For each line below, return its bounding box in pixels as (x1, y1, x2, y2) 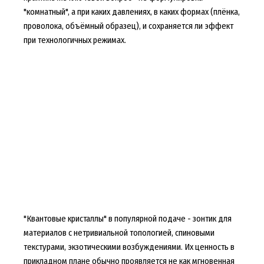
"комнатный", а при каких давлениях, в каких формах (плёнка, (23, 6, 240, 18)
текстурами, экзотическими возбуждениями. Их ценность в (23, 242, 235, 253)
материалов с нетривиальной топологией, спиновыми (23, 227, 214, 239)
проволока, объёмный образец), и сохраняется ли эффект (23, 21, 233, 32)
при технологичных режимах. (23, 35, 126, 46)
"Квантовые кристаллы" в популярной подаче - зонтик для (23, 213, 232, 225)
